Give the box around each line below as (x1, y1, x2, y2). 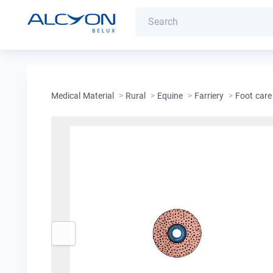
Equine (157, 91, 183, 101)
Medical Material (51, 91, 114, 101)
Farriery (194, 91, 224, 101)
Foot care (235, 91, 272, 101)
